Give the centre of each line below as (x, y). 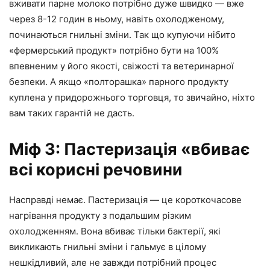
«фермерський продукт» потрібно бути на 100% (114, 51)
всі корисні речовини (96, 170)
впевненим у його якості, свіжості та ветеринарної (121, 66)
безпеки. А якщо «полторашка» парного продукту (119, 82)
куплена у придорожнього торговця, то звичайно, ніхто (132, 98)
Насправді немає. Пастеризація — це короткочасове (125, 200)
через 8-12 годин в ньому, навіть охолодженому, (117, 19)
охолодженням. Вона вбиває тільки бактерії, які (115, 231)
